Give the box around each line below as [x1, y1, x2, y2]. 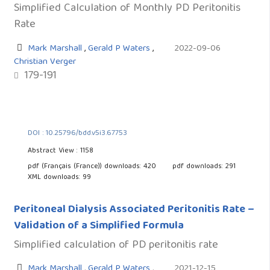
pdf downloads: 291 [172, 160, 236, 174]
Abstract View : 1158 [27, 145, 93, 158]
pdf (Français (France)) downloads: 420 [27, 160, 159, 174]
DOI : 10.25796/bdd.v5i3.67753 [27, 127, 127, 141]
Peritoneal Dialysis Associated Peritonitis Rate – [13, 199, 254, 219]
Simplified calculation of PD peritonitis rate [13, 235, 218, 255]
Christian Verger [13, 54, 76, 71]
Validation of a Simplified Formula [13, 216, 184, 236]
